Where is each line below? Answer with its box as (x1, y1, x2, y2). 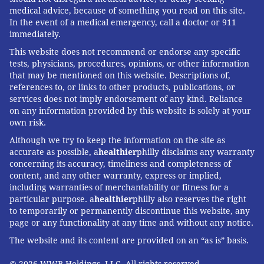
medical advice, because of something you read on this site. (9, 6, 245, 16)
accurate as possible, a (9, 147, 98, 157)
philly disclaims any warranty (137, 147, 255, 157)
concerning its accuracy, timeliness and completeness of (9, 159, 231, 169)
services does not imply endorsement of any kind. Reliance (9, 94, 243, 104)
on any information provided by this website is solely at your (9, 106, 251, 116)
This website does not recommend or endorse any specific (9, 47, 240, 57)
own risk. (9, 118, 46, 128)
